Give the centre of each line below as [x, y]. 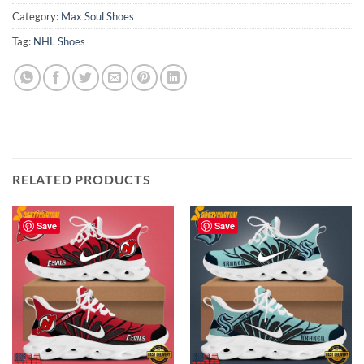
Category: [37, 17]
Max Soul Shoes [97, 17]
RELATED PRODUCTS [82, 179]
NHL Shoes [59, 42]
